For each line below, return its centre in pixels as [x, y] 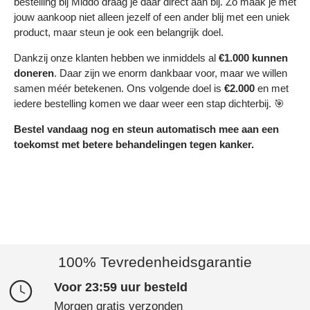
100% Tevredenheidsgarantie [155, 262]
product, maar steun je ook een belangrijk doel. [119, 32]
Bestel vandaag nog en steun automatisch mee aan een [146, 129]
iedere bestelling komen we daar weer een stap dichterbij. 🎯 [149, 103]
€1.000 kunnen [253, 57]
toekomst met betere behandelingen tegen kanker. [134, 144]
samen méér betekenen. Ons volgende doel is [119, 88]
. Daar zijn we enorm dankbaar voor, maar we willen [171, 73]
